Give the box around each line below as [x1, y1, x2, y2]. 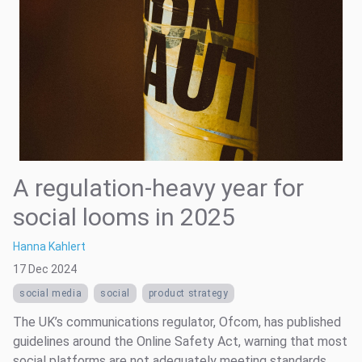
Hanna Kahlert [13, 239, 86, 253]
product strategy [148, 287, 229, 299]
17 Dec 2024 [13, 262, 77, 276]
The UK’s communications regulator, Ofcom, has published [13, 314, 341, 330]
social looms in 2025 [13, 202, 235, 231]
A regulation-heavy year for [13, 173, 304, 202]
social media [19, 287, 82, 299]
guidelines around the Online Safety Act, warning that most [13, 333, 347, 349]
